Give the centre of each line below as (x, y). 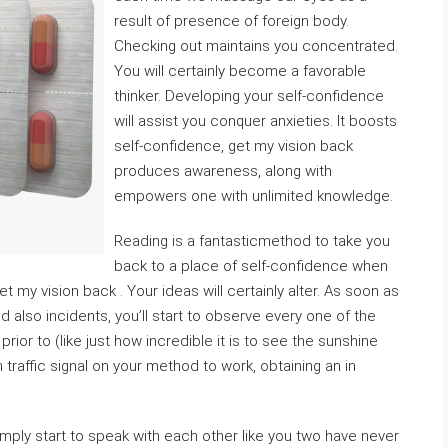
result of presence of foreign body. (231, 21)
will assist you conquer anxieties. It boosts (255, 121)
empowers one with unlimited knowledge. (253, 196)
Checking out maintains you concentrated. (256, 46)
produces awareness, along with (223, 171)
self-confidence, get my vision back (233, 146)
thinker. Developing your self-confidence (249, 96)
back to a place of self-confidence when (251, 266)
